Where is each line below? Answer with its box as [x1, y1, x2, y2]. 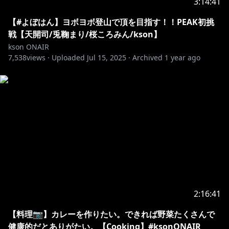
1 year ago [165, 53, 200, 62]
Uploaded [52, 53, 85, 62]
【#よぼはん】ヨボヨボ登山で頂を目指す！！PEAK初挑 [8, 16, 214, 28]
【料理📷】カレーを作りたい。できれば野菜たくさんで [8, 209, 215, 220]
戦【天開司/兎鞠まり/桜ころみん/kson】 [8, 29, 162, 40]
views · [27, 53, 50, 62]
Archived [132, 53, 163, 62]
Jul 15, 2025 [87, 53, 126, 62]
